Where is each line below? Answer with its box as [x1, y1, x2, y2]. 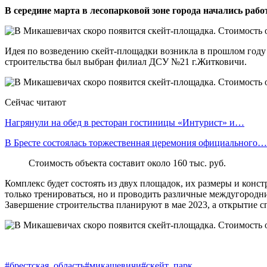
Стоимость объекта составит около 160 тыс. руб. [29, 157, 226, 168]
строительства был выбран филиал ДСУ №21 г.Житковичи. [5, 56, 247, 67]
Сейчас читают [5, 97, 66, 107]
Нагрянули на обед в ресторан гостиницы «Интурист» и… [5, 117, 244, 128]
